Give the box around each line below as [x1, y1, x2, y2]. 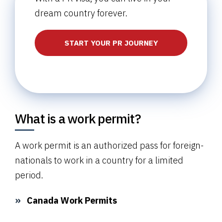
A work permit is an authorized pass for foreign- [15, 140, 204, 152]
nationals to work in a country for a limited [15, 155, 183, 166]
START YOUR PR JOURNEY [64, 38, 158, 48]
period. [15, 169, 43, 181]
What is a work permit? [15, 110, 141, 127]
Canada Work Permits [27, 195, 117, 207]
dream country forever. [35, 7, 127, 19]
